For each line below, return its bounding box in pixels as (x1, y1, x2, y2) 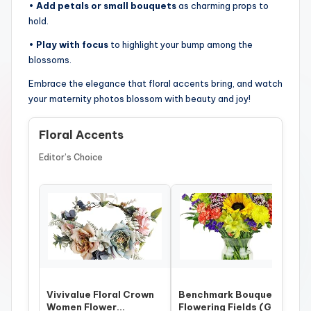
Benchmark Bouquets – (178, 289, 292, 301)
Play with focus (36, 39, 108, 51)
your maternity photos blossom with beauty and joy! (28, 93, 251, 105)
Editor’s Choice (39, 152, 103, 163)
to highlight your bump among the (108, 39, 253, 51)
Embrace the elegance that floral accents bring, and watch (28, 78, 283, 90)
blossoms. (28, 54, 72, 66)
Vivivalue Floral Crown (47, 289, 154, 301)
